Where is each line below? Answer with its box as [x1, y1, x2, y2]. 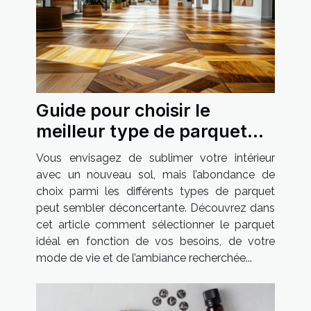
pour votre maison [36, 141, 191, 162]
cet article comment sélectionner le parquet [36, 217, 275, 231]
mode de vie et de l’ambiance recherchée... [36, 251, 252, 264]
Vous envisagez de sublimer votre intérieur [36, 151, 275, 165]
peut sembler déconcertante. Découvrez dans [36, 201, 275, 215]
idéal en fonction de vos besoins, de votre [36, 234, 275, 248]
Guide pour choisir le [36, 99, 210, 121]
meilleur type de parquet [36, 120, 247, 142]
